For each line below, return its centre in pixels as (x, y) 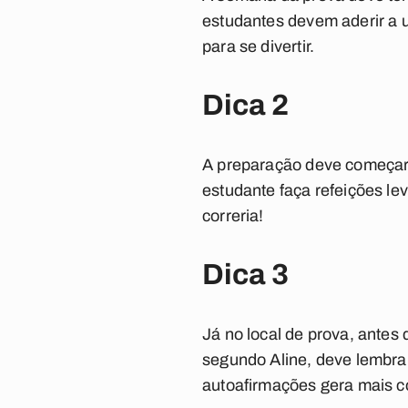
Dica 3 (245, 275)
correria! (233, 216)
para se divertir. (259, 46)
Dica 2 (245, 105)
